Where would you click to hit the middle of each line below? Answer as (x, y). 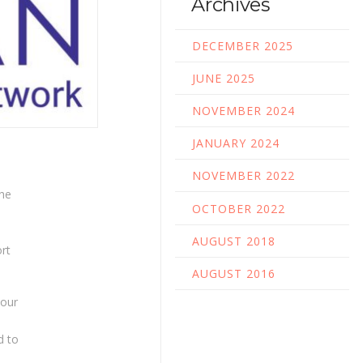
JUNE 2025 (224, 78)
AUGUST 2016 (234, 273)
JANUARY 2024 (236, 143)
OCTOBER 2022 (239, 208)
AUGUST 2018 (234, 241)
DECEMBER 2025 (243, 45)
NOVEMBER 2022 (244, 176)
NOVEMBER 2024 (244, 111)
